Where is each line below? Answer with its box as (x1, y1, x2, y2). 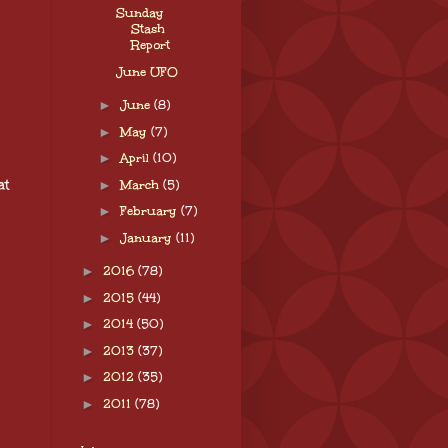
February (119, 203, 181, 220)
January (119, 229, 176, 246)
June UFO (115, 63, 178, 80)
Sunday (115, 5, 164, 22)
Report (130, 37, 170, 54)
